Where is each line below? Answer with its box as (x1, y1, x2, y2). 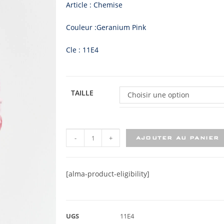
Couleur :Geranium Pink (66, 22, 146, 32)
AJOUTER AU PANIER (136, 134, 219, 141)
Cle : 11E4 (66, 45, 98, 54)
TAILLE (71, 88, 93, 97)
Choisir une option (127, 90, 189, 99)
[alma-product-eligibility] (66, 169, 149, 178)
